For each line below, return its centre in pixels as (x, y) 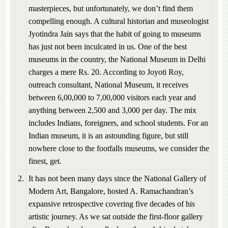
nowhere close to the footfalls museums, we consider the (119, 148)
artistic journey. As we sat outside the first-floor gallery (116, 217)
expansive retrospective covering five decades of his (112, 204)
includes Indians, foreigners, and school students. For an (118, 123)
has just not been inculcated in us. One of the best (108, 47)
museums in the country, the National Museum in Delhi (117, 59)
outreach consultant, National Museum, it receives (108, 85)
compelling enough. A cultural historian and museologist (119, 21)
